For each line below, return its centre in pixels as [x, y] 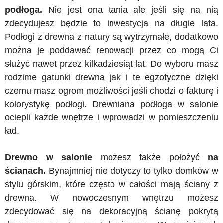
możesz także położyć [150, 157]
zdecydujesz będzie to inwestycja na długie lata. [111, 23]
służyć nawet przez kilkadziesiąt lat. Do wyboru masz [111, 63]
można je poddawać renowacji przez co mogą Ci [111, 50]
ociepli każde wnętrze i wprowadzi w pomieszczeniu [111, 117]
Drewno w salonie [49, 157]
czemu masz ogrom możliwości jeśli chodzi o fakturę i [111, 90]
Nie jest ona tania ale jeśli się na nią [130, 10]
